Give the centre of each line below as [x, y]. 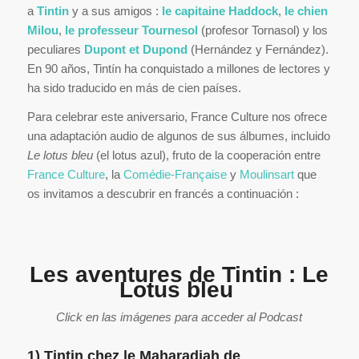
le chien [306, 10]
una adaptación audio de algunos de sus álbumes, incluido [178, 136]
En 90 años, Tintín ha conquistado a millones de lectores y [178, 68]
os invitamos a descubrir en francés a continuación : [163, 194]
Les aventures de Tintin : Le [179, 275]
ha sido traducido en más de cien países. [134, 87]
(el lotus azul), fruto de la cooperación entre [206, 155]
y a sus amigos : [113, 10]
